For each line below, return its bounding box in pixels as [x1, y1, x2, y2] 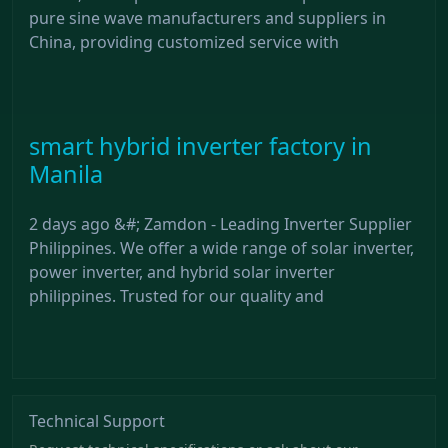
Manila [29, 157, 103, 190]
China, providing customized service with [29, 30, 339, 53]
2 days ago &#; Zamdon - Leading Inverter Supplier [29, 212, 412, 235]
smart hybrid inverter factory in [29, 129, 372, 162]
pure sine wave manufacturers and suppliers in [29, 6, 386, 29]
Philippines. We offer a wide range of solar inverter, [29, 236, 414, 259]
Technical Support [29, 409, 165, 432]
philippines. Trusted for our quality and [29, 284, 324, 307]
